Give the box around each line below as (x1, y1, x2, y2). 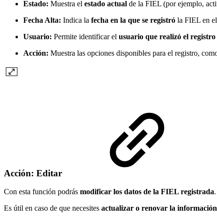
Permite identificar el (52, 32, 119, 41)
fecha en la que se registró (91, 15, 175, 24)
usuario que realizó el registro (119, 32, 216, 41)
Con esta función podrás (4, 187, 80, 196)
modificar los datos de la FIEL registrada (80, 187, 214, 196)
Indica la (61, 15, 91, 24)
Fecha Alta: (23, 15, 61, 24)
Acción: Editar (4, 168, 64, 178)
